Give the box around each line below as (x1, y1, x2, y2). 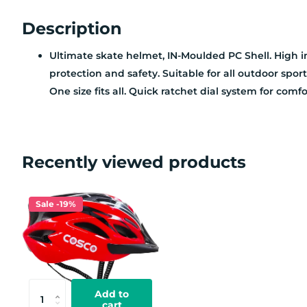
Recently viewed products (22, 152, 246, 172)
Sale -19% (36, 199, 76, 209)
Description (22, 19, 122, 38)
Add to (95, 288, 129, 300)
